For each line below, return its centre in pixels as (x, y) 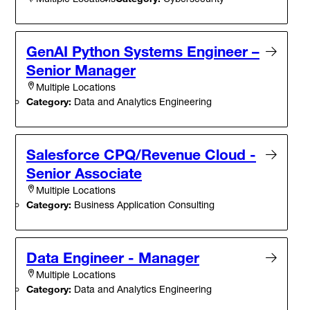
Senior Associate (84, 173)
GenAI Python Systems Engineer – (143, 51)
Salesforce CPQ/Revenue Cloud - (141, 154)
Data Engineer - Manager (113, 257)
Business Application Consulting (143, 204)
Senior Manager (81, 70)
